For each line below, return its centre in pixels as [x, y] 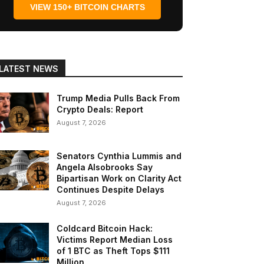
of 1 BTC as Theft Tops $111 [113, 251]
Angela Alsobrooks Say [105, 167]
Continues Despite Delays [111, 190]
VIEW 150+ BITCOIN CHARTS [87, 7]
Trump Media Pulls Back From [118, 98]
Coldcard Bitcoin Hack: [105, 229]
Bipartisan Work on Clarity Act [119, 179]
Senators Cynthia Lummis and [119, 156]
